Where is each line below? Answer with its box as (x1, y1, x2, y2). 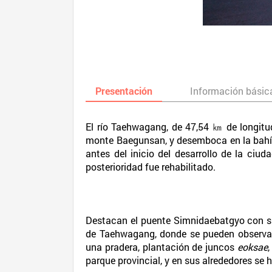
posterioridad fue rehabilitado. (86, 160, 216, 173)
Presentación (95, 84, 153, 97)
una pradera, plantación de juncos (86, 240, 237, 253)
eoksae (237, 240, 268, 253)
